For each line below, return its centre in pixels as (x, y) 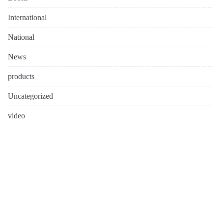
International (27, 18)
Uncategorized (30, 96)
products (21, 77)
